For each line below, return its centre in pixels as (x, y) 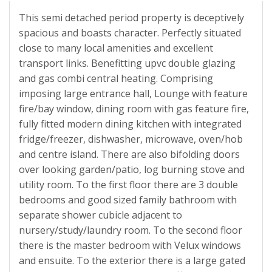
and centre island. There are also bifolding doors (129, 155)
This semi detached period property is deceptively (131, 18)
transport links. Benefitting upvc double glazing (127, 63)
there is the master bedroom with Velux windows (130, 246)
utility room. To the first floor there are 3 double (128, 185)
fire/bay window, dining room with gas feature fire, (134, 109)
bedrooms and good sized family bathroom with (128, 200)
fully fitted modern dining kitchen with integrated (130, 124)
